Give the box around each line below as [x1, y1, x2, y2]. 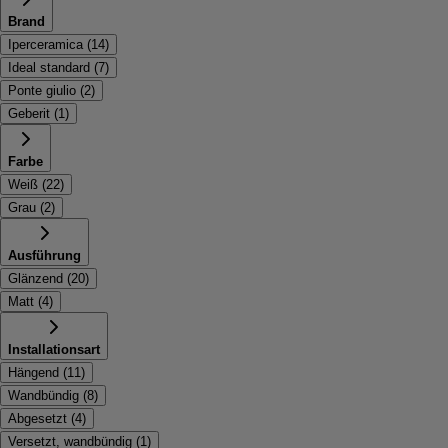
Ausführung [8, 248, 81, 263]
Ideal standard [8, 60, 90, 75]
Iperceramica [8, 37, 83, 52]
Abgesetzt [8, 411, 67, 426]
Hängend [8, 365, 59, 380]
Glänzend [8, 271, 63, 286]
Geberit [8, 106, 50, 121]
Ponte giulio [8, 83, 76, 98]
